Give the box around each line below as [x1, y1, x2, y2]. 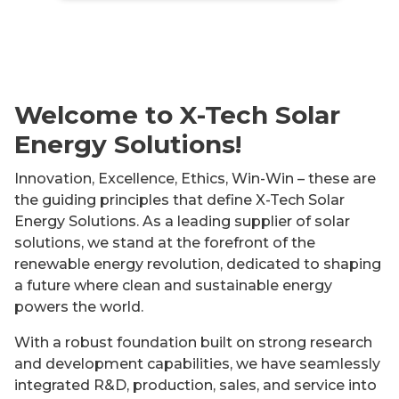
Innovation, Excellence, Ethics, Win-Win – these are [14, 170, 376, 188]
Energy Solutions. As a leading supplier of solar [14, 213, 350, 231]
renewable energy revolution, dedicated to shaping [14, 256, 381, 273]
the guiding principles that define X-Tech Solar [14, 191, 345, 209]
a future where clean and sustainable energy [14, 277, 332, 295]
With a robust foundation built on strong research [14, 334, 372, 352]
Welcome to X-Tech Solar [14, 100, 340, 131]
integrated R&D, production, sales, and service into [14, 377, 377, 395]
